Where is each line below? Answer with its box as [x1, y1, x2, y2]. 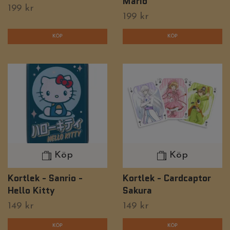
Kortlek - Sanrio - [8, 171, 83, 184]
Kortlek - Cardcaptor [123, 171, 211, 184]
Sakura [123, 183, 152, 197]
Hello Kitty [8, 183, 55, 197]
